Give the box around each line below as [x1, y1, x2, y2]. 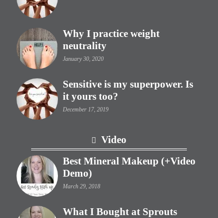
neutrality [63, 39, 107, 52]
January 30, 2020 [63, 55, 104, 62]
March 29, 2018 [63, 182, 100, 190]
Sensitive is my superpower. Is [63, 78, 193, 90]
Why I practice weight [63, 27, 160, 39]
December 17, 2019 [63, 106, 109, 113]
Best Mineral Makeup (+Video [63, 155, 196, 167]
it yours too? [63, 90, 118, 102]
